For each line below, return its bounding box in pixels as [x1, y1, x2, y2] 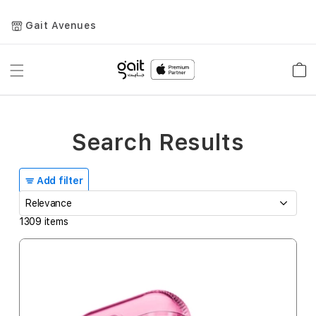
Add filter [37, 175, 83, 186]
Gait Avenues [25, 20, 97, 32]
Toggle [16, 69, 53, 83]
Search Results [71, 129, 245, 156]
